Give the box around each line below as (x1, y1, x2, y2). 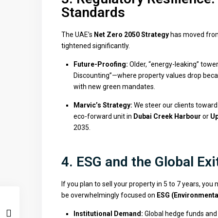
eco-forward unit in (73, 112, 133, 120)
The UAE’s (61, 31, 94, 38)
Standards (61, 4, 125, 20)
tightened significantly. (61, 42, 130, 50)
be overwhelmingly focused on (61, 191, 157, 199)
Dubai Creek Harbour (133, 112, 201, 120)
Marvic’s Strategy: (73, 101, 132, 109)
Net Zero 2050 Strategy (94, 31, 169, 38)
